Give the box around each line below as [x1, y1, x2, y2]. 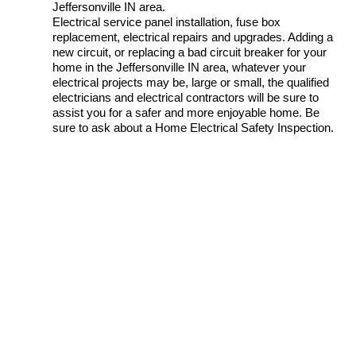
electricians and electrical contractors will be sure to [52, 90, 319, 104]
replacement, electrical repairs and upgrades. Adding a [52, 29, 333, 44]
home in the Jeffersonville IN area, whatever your [52, 60, 306, 74]
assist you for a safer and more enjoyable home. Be [52, 105, 319, 119]
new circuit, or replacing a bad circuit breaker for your [52, 44, 327, 59]
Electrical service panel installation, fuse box [52, 14, 281, 29]
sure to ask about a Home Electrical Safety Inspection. [52, 120, 334, 134]
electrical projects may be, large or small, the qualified [52, 75, 329, 89]
